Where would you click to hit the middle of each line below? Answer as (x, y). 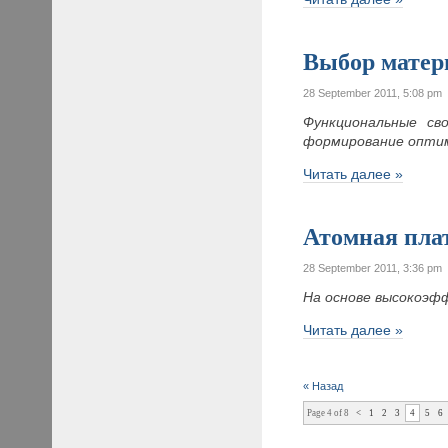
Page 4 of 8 (328, 412)
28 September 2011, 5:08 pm (373, 92)
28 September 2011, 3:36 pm (373, 267)
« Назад (323, 385)
